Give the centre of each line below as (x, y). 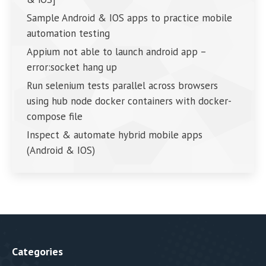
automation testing (68, 33)
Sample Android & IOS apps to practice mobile (129, 18)
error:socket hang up (72, 67)
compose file (55, 116)
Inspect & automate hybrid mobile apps (115, 134)
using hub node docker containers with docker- (129, 101)
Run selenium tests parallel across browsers (122, 85)
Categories (37, 251)
